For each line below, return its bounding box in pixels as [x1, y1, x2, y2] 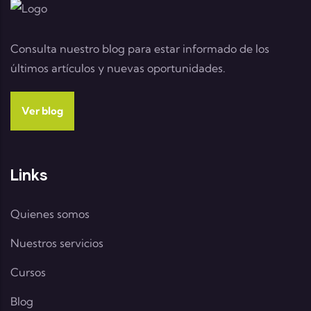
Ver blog [22, 104, 63, 118]
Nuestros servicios [10, 236, 103, 251]
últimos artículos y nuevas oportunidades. [10, 61, 226, 76]
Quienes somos [10, 207, 90, 221]
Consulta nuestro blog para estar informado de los [10, 42, 269, 56]
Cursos [10, 265, 46, 280]
